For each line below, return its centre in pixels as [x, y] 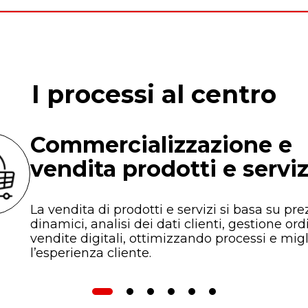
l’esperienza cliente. [91, 253]
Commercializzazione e [161, 145]
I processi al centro [154, 94]
